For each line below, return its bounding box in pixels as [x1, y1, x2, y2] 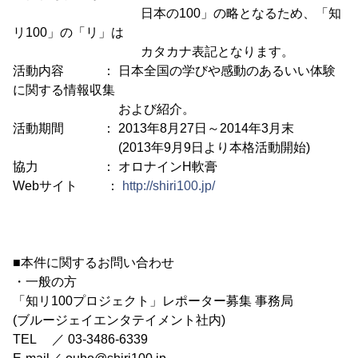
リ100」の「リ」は [13, 26, 124, 39]
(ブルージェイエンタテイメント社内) [13, 313, 225, 327]
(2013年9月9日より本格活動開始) [13, 141, 310, 154]
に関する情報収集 [13, 83, 115, 97]
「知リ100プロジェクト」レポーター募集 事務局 [13, 294, 293, 308]
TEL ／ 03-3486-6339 [13, 332, 148, 346]
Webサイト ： [13, 179, 122, 193]
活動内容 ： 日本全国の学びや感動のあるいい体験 [13, 64, 336, 78]
